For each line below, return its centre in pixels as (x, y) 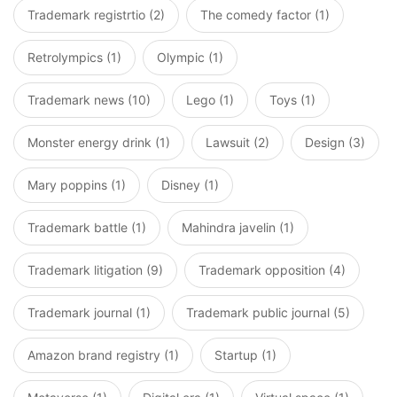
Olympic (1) (190, 57)
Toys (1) (292, 100)
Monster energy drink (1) (99, 142)
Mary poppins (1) (77, 185)
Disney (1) (190, 185)
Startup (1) (245, 355)
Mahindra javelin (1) (238, 227)
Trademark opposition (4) (272, 270)
